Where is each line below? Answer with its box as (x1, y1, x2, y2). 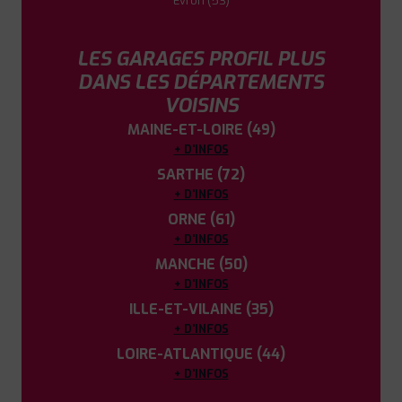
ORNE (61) (167, 210, 235, 229)
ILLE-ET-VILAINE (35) (128, 300, 274, 319)
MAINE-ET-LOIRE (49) (127, 120, 275, 139)
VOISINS (163, 92, 239, 118)
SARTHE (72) (157, 165, 245, 184)
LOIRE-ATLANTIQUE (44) (117, 345, 285, 363)
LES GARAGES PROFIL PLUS (77, 46, 325, 72)
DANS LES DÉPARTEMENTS (78, 69, 324, 95)
